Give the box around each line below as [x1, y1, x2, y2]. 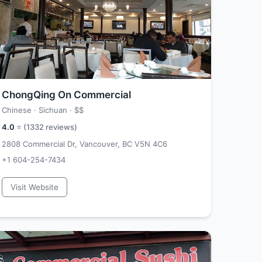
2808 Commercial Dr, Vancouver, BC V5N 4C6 [2, 139, 167, 149]
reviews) [44, 122, 77, 132]
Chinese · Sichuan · [2, 105, 74, 115]
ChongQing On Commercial [2, 89, 131, 101]
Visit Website [11, 182, 58, 192]
